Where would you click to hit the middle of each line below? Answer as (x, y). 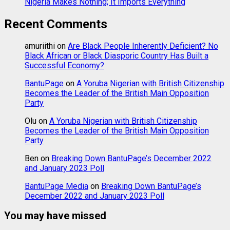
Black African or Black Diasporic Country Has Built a (117, 56)
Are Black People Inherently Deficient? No (143, 46)
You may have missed (55, 216)
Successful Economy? (64, 66)
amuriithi (40, 46)
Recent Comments (56, 24)
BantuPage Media (56, 186)
